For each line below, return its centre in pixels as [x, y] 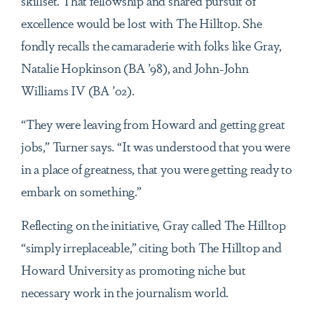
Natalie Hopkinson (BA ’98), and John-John [135, 68]
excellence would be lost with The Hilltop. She [142, 23]
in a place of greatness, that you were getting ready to [157, 169]
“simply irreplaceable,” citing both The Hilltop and [151, 247]
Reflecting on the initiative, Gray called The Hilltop [153, 225]
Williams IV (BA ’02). [78, 90]
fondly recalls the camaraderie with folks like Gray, [151, 45]
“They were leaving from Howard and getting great [153, 124]
